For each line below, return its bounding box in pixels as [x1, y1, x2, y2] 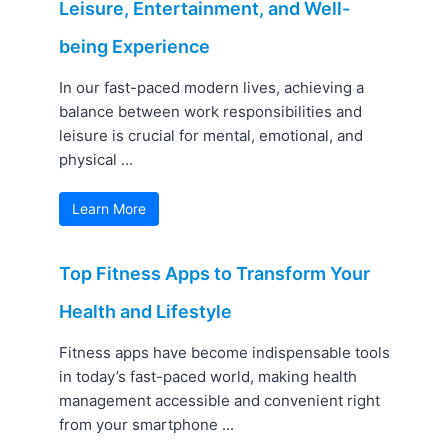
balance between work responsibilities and [59, 102, 363, 122]
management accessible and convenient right [59, 391, 381, 411]
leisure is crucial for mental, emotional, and [59, 126, 364, 146]
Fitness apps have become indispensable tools [59, 343, 391, 363]
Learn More [72, 200, 147, 218]
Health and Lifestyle [59, 301, 233, 323]
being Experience [59, 36, 211, 58]
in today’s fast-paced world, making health [59, 367, 358, 387]
